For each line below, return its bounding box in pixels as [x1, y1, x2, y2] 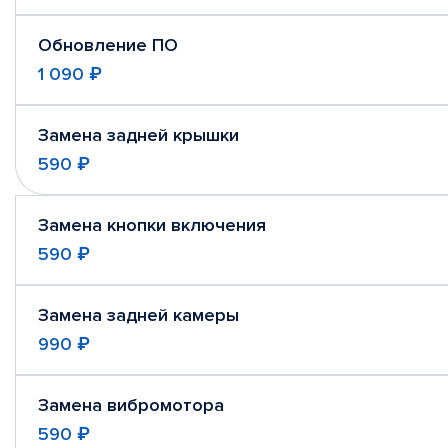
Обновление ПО [38, 34, 178, 56]
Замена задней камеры [38, 304, 239, 326]
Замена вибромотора [38, 394, 224, 416]
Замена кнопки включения [38, 214, 266, 236]
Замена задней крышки [38, 124, 239, 146]
